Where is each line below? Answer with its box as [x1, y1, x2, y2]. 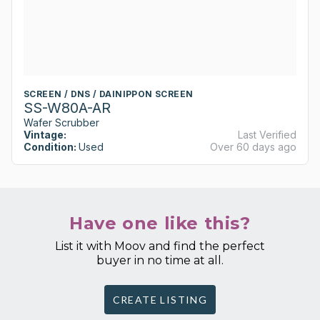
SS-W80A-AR [24, 99, 111, 117]
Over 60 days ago [210, 141, 296, 154]
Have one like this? [69, 213, 251, 234]
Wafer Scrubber [24, 116, 99, 129]
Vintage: [24, 129, 66, 141]
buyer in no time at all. [96, 254, 224, 268]
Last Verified [238, 129, 296, 141]
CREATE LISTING [112, 294, 208, 306]
